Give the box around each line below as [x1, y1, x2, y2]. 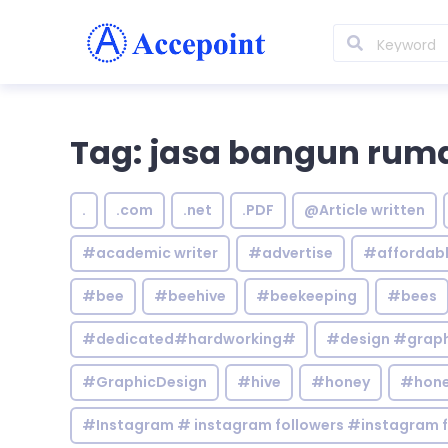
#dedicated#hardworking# [82, 329, 296, 349]
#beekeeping [256, 286, 357, 306]
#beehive [154, 286, 226, 306]
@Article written [304, 200, 425, 220]
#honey [311, 372, 370, 392]
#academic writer [82, 243, 218, 263]
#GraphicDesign [82, 372, 207, 392]
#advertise [248, 243, 333, 263]
